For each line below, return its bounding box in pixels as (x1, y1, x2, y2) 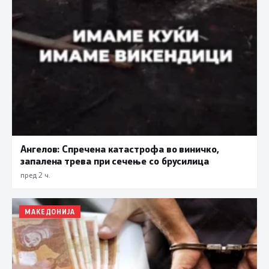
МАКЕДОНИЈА (25, 207, 75, 217)
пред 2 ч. (20, 170, 50, 180)
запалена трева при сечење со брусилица (20, 154, 209, 168)
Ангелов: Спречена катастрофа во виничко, (20, 142, 219, 156)
